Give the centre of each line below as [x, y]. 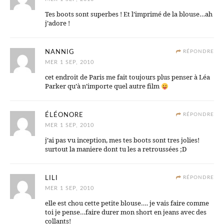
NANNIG [60, 52]
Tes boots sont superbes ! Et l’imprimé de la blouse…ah [129, 14]
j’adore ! [57, 23]
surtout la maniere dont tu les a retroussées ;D [116, 149]
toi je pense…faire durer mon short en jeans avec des [126, 212]
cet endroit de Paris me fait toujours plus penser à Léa [127, 77]
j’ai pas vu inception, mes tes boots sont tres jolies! [122, 140]
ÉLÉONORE [64, 115]
